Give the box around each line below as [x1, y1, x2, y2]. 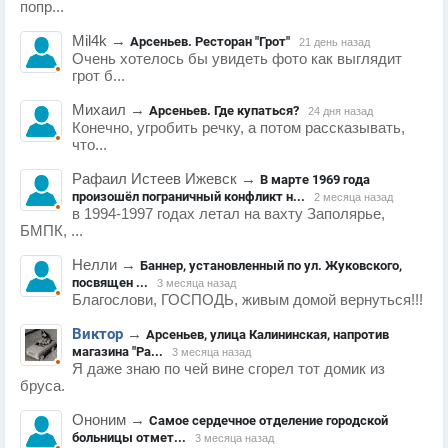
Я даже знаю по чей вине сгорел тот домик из [72, 361, 385, 378]
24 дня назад [308, 105, 373, 118]
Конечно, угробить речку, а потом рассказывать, [72, 120, 405, 137]
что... [72, 137, 107, 154]
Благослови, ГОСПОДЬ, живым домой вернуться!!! [72, 292, 423, 309]
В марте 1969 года [260, 172, 370, 188]
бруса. [20, 378, 65, 395]
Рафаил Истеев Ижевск [72, 171, 237, 188]
